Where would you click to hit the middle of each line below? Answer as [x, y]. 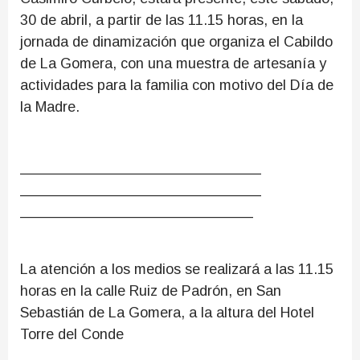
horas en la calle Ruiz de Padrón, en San [151, 291]
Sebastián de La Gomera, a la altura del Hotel [167, 313]
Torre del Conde [72, 334]
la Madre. [50, 107]
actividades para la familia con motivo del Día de [177, 85]
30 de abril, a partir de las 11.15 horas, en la [162, 20]
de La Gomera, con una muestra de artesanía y [173, 63]
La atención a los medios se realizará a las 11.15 [177, 269]
